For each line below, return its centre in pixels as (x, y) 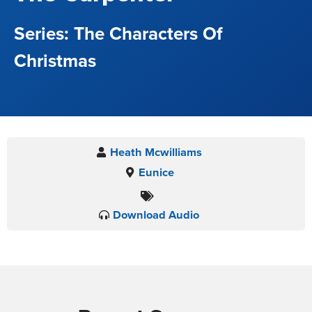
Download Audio (156, 215)
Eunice (156, 172)
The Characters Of (148, 33)
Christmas (55, 61)
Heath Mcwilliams (156, 152)
